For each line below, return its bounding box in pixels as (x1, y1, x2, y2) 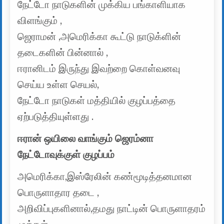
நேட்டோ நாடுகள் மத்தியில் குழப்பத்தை (17, 94, 176, 106)
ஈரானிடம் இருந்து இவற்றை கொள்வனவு (17, 62, 180, 74)
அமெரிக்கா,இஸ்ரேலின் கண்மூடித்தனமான (17, 170, 192, 182)
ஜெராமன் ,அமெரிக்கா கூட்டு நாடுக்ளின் (17, 30, 181, 42)
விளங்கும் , (17, 14, 62, 26)
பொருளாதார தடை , (17, 186, 99, 198)
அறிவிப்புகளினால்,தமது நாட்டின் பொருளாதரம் (17, 202, 206, 214)
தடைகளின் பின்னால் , (17, 46, 108, 58)
